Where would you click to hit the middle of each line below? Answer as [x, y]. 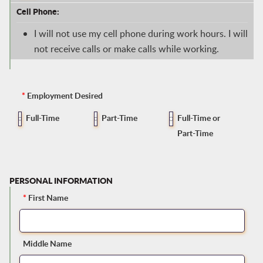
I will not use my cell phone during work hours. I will [141, 34]
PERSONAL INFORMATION [61, 181]
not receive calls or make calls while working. [126, 49]
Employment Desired [64, 96]
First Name [48, 198]
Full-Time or [198, 118]
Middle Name [47, 244]
